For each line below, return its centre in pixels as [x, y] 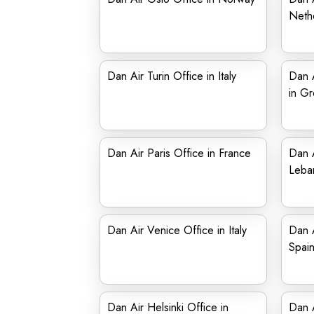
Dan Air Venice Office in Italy [177, 230]
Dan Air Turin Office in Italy [172, 76]
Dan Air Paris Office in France [179, 153]
